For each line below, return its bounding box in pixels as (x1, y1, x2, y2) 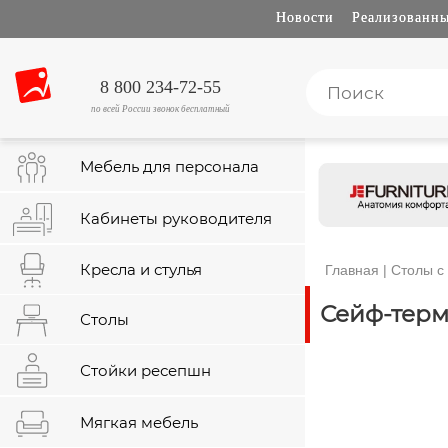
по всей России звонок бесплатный (91, 104, 230, 114)
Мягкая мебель (80, 413, 198, 432)
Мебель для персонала (80, 157, 259, 176)
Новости (275, 10, 334, 25)
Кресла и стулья (80, 260, 202, 279)
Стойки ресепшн (80, 361, 211, 380)
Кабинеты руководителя (80, 209, 272, 228)
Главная (325, 262, 379, 279)
